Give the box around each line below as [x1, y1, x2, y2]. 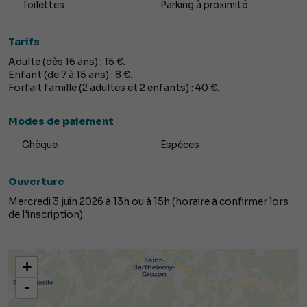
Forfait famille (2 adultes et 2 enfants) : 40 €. [8, 82, 219, 95]
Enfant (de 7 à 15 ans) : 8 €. [8, 69, 132, 82]
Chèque [22, 139, 58, 151]
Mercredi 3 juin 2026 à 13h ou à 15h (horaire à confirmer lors [8, 195, 288, 208]
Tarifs [8, 36, 40, 49]
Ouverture [8, 175, 64, 188]
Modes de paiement [8, 115, 114, 128]
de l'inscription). [8, 208, 85, 221]
